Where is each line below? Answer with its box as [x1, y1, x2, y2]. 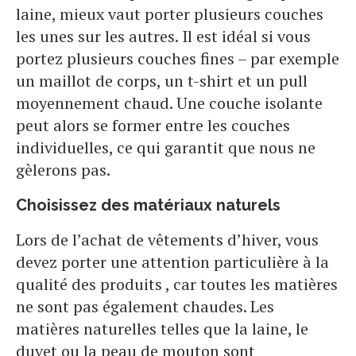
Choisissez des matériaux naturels [16, 195, 281, 215]
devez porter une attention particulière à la [16, 251, 329, 273]
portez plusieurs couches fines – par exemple [16, 48, 339, 70]
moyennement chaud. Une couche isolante [16, 92, 323, 114]
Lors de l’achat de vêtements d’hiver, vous [16, 229, 319, 251]
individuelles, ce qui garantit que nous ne [16, 137, 315, 159]
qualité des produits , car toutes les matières [16, 273, 338, 296]
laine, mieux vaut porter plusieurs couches [16, 3, 323, 25]
